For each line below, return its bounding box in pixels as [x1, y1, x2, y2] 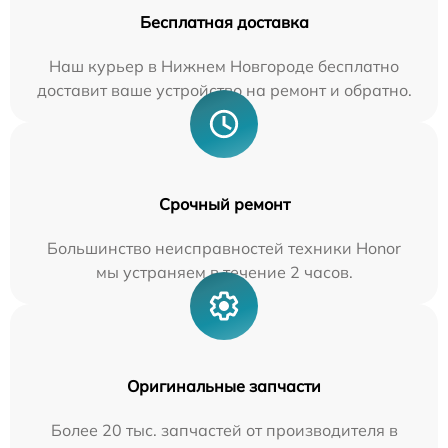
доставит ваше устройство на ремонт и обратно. [36, 79, 412, 100]
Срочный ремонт [158, 193, 290, 214]
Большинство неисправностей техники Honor [47, 237, 401, 258]
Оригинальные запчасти [127, 375, 321, 396]
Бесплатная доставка [139, 11, 309, 32]
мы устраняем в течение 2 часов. [95, 261, 353, 282]
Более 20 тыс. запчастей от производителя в [50, 419, 398, 440]
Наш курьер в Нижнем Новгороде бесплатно [49, 55, 399, 76]
